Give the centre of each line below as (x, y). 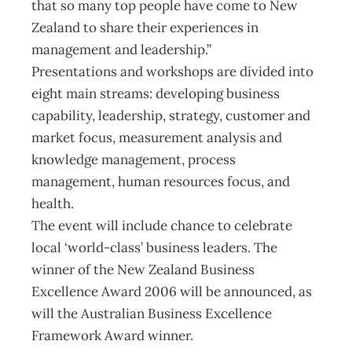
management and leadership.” (121, 49)
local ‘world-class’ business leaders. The (154, 247)
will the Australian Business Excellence (152, 313)
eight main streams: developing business (156, 93)
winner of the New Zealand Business (143, 269)
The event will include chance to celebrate (162, 225)
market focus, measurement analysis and (157, 137)
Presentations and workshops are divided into (172, 71)
